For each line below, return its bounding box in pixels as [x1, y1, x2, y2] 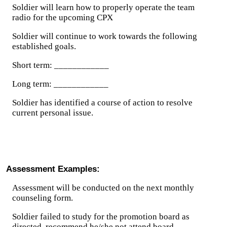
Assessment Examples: [6, 164, 100, 174]
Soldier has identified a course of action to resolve [12, 98, 193, 107]
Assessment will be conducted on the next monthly [12, 183, 194, 193]
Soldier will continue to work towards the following [12, 31, 197, 41]
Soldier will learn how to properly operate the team [12, 3, 195, 12]
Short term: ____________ [12, 60, 109, 70]
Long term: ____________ [12, 79, 108, 89]
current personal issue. [12, 108, 93, 118]
